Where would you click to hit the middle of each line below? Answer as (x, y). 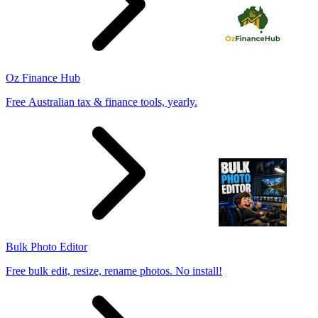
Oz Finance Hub (43, 77)
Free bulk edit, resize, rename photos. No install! (114, 270)
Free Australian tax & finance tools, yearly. (102, 102)
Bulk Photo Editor (46, 246)
